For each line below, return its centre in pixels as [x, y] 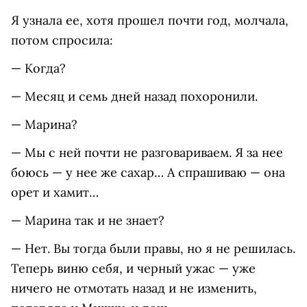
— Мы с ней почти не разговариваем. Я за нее [147, 153]
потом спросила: [62, 40]
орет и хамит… [55, 193]
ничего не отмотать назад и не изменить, [134, 288]
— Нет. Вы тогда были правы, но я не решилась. [153, 249]
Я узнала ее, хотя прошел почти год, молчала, [150, 21]
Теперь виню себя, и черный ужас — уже [133, 269]
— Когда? [38, 69]
